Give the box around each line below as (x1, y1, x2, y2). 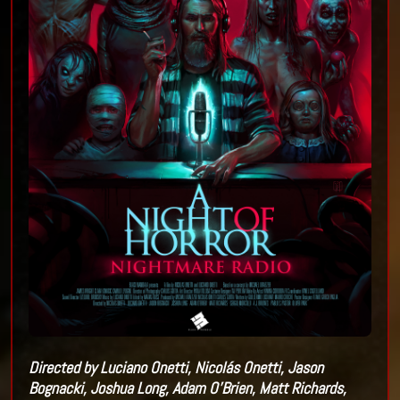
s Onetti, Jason (231, 356, 323, 378)
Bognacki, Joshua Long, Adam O (28, 377, 218, 398)
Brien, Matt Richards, (221, 377, 346, 398)
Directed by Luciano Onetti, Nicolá (28, 356, 232, 378)
